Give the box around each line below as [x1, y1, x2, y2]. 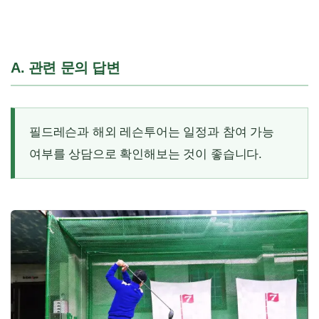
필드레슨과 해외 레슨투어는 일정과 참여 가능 [29, 125, 274, 139]
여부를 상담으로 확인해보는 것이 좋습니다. [29, 147, 263, 161]
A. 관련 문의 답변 [11, 59, 120, 75]
